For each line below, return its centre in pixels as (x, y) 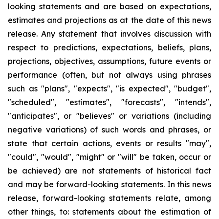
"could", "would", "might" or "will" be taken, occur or (109, 157)
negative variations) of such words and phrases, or (109, 130)
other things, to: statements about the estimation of (109, 212)
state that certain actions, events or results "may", (109, 143)
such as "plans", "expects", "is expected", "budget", (109, 88)
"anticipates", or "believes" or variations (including (109, 116)
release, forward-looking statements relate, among (109, 198)
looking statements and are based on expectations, (109, 6)
